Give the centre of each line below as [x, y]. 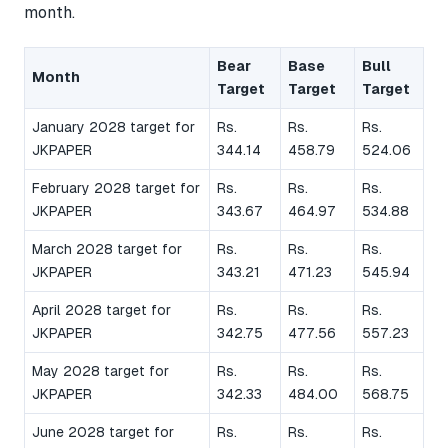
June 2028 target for [103, 432]
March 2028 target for [107, 249]
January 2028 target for [113, 127]
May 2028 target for [100, 371]
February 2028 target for [116, 188]
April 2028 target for [101, 310]
